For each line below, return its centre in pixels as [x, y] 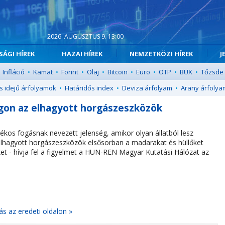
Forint [70, 72]
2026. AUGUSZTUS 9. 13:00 [85, 36]
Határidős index [89, 88]
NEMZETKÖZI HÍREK [161, 54]
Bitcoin [118, 72]
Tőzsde [212, 72]
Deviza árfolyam [147, 88]
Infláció [14, 72]
